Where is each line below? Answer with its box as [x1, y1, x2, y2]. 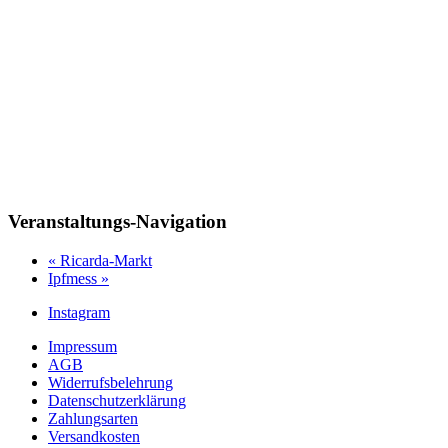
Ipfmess [48, 270, 101, 288]
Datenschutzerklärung [48, 392, 186, 410]
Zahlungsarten [48, 410, 138, 428]
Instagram [48, 304, 110, 322]
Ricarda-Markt [56, 252, 152, 270]
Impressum [48, 338, 117, 356]
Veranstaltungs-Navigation [8, 211, 227, 233]
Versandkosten [48, 428, 140, 446]
